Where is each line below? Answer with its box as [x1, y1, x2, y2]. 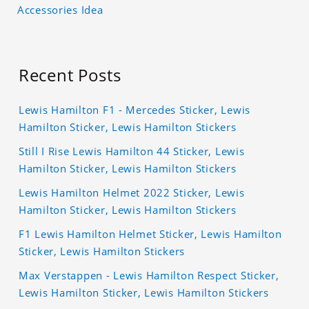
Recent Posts [19, 63, 121, 87]
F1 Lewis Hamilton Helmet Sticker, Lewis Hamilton [19, 227, 282, 241]
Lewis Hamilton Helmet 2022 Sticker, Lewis [19, 186, 245, 200]
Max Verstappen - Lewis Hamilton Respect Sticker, [19, 268, 279, 283]
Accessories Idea [17, 3, 103, 17]
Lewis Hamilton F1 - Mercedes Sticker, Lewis [19, 103, 250, 117]
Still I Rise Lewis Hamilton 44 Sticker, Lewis [19, 144, 245, 159]
